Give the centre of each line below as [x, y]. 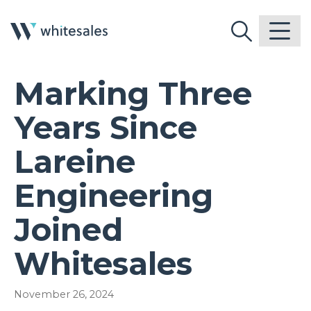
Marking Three [133, 93]
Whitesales [103, 263]
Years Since [106, 127]
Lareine [75, 161]
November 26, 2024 [64, 294]
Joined [68, 229]
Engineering [114, 195]
